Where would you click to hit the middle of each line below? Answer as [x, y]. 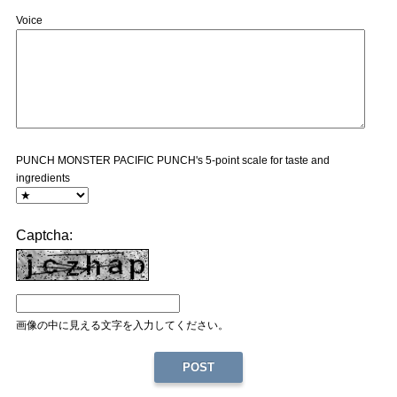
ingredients [43, 178]
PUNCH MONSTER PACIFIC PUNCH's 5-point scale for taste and [172, 160]
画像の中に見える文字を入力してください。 [122, 326]
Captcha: [44, 235]
